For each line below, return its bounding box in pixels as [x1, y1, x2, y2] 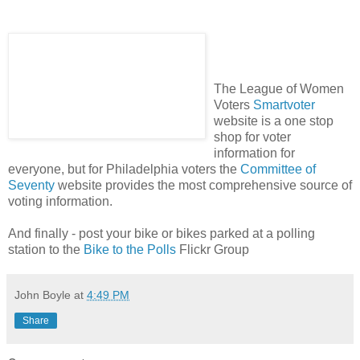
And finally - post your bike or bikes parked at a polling [8, 227, 315, 241]
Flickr [179, 243, 211, 257]
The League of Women [214, 82, 344, 96]
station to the [8, 243, 84, 257]
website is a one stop [214, 114, 333, 129]
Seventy [8, 178, 55, 193]
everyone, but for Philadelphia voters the [8, 162, 240, 177]
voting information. [8, 194, 112, 209]
